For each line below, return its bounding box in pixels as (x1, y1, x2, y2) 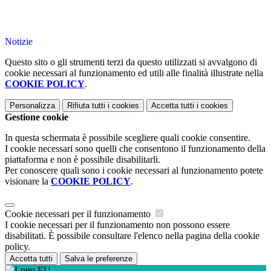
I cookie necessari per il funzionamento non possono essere (5, 220, 230, 230)
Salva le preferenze (65, 254, 132, 264)
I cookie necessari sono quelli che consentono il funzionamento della (5, 143, 266, 154)
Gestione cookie (5, 112, 68, 123)
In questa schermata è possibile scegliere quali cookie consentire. (5, 132, 250, 143)
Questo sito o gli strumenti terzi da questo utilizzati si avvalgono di (5, 57, 257, 68)
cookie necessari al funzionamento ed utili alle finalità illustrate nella (5, 68, 263, 79)
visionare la (5, 176, 51, 187)
